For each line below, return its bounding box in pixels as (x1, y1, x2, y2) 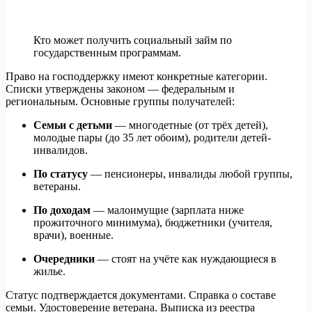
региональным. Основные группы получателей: (6, 95, 235, 108)
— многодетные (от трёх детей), (115, 119, 268, 132)
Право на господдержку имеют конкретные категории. (6, 70, 267, 83)
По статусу (33, 168, 91, 180)
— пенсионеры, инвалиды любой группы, (91, 168, 292, 180)
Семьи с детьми (33, 119, 115, 132)
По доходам (33, 204, 91, 217)
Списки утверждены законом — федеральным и (6, 83, 235, 95)
